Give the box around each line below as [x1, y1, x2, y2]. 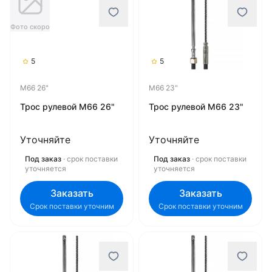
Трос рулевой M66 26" [20, 101, 115, 112]
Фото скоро [10, 22, 50, 31]
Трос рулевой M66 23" [149, 101, 243, 112]
